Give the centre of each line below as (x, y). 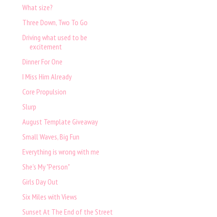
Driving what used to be (54, 38)
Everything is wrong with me (61, 152)
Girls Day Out (40, 182)
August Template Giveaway (60, 122)
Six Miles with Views (49, 197)
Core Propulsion (44, 92)
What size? (37, 8)
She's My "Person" (46, 167)
